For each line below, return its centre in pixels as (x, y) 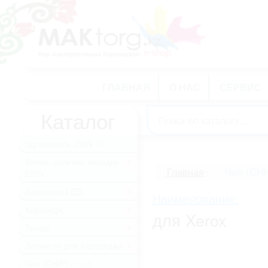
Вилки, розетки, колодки (72, 162)
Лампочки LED (54, 191)
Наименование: (195, 198)
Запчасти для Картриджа (74, 245)
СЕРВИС (240, 87)
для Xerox (189, 220)
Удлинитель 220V (60, 144)
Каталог (78, 120)
